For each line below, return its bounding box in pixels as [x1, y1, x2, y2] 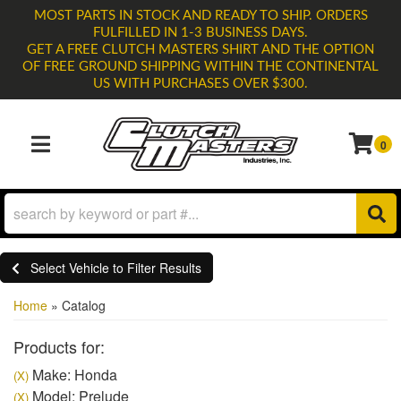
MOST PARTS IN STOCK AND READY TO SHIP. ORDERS [33, 9, 368, 22]
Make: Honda [29, 364, 117, 385]
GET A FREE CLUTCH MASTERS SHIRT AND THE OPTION [27, 43, 374, 56]
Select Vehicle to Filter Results [30, 259, 201, 277]
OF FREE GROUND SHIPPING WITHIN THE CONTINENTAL [22, 60, 379, 73]
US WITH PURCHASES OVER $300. [93, 77, 308, 90]
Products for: [13, 335, 105, 358]
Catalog [62, 296, 106, 314]
